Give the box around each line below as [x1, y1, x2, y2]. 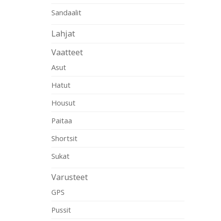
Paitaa [51, 115, 72, 125]
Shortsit [51, 133, 77, 143]
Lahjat [51, 28, 75, 39]
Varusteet [51, 171, 88, 183]
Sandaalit [51, 7, 81, 17]
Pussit [51, 204, 71, 215]
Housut [51, 97, 75, 108]
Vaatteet [51, 46, 83, 58]
